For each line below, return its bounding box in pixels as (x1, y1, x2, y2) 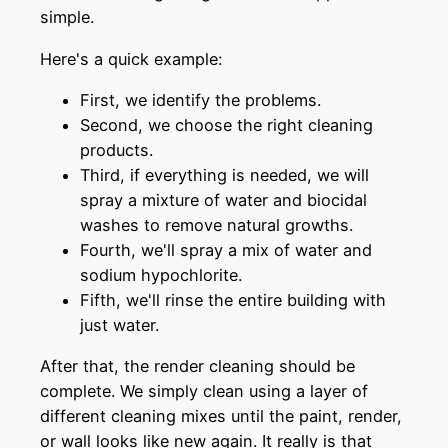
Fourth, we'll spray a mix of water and (80, 239, 372, 260)
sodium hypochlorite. (80, 264, 242, 285)
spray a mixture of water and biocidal (80, 189, 367, 210)
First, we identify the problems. (80, 89, 321, 110)
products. (80, 139, 153, 160)
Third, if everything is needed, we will (80, 164, 369, 185)
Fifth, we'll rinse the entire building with (80, 289, 386, 310)
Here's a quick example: (40, 48, 222, 69)
